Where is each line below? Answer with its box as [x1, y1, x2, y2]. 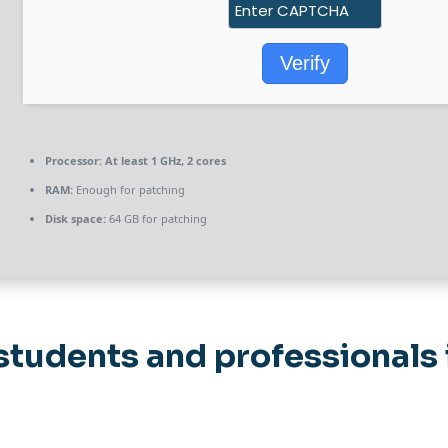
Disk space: [45, 210, 106, 226]
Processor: [45, 152, 102, 168]
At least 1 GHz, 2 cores [102, 152, 226, 168]
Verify [280, 51, 330, 74]
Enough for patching [73, 181, 185, 197]
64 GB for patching [106, 210, 207, 226]
